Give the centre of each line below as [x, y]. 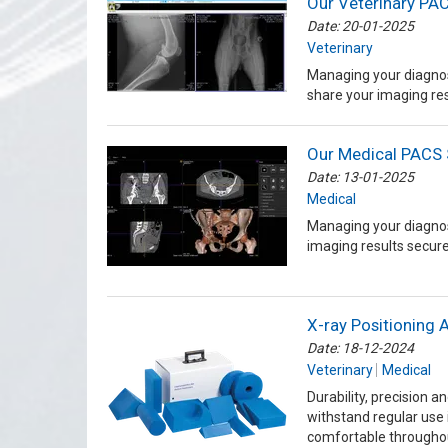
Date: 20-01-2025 [360, 26]
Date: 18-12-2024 [360, 348]
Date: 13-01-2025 [360, 177]
